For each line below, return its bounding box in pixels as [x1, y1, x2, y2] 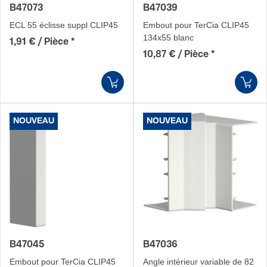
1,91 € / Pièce [10, 37, 69, 47]
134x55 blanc [143, 33, 194, 42]
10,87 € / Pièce [143, 49, 209, 60]
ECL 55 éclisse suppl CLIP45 [10, 20, 118, 30]
